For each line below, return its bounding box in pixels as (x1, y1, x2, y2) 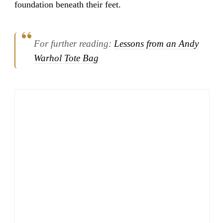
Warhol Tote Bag (34, 52, 99, 63)
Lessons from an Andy (114, 38, 199, 49)
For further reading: (34, 38, 114, 49)
